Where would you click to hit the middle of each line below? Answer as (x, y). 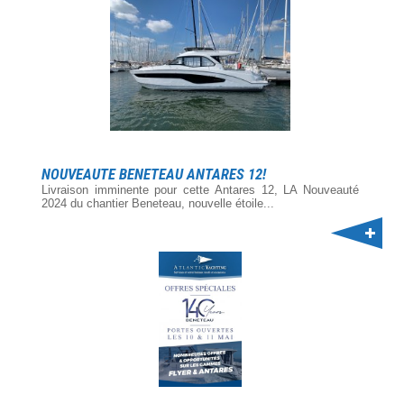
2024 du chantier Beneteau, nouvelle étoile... (158, 203)
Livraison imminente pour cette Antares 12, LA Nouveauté (200, 190)
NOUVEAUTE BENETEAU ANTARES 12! (154, 174)
